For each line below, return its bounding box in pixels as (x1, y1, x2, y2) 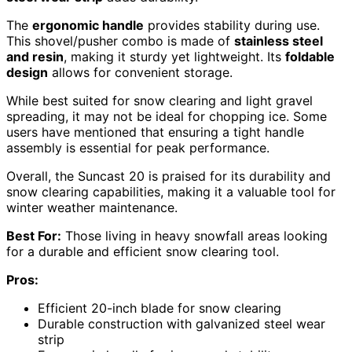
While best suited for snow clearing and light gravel (6, 93, 313, 109)
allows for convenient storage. (48, 64, 233, 81)
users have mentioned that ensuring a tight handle (6, 124, 304, 141)
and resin (6, 49, 64, 65)
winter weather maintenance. (6, 200, 178, 216)
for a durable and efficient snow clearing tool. (6, 244, 279, 260)
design (6, 64, 48, 81)
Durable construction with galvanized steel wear (38, 316, 325, 332)
